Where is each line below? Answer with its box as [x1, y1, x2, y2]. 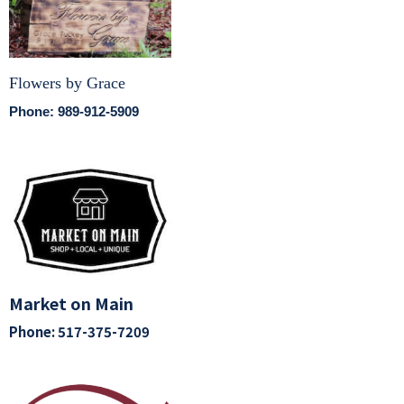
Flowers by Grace [9, 73, 125, 92]
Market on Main [9, 291, 133, 316]
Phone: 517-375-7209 [9, 322, 150, 342]
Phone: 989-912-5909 [9, 103, 139, 119]
